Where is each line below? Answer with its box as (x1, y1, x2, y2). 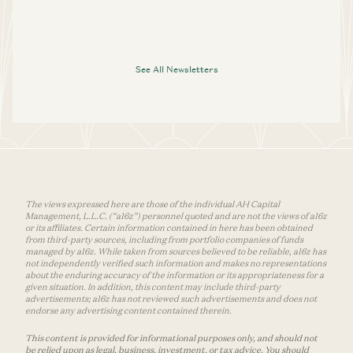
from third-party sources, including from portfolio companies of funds (25, 233, 303, 245)
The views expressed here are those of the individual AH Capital (25, 198, 280, 210)
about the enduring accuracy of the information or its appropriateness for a (25, 269, 324, 281)
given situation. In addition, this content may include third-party (25, 281, 281, 292)
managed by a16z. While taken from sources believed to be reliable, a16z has (25, 245, 326, 257)
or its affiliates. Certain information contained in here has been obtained (25, 221, 313, 233)
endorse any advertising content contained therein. (25, 304, 232, 316)
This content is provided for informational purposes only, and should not (25, 332, 318, 344)
